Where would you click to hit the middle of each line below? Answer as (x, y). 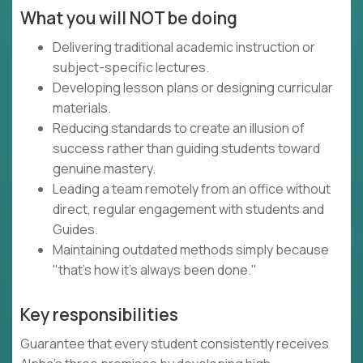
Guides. (75, 230)
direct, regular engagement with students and (188, 209)
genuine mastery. (104, 169)
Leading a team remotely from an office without (192, 189)
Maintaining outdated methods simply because (191, 250)
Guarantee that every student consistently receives (175, 344)
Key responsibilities (99, 315)
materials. (82, 108)
